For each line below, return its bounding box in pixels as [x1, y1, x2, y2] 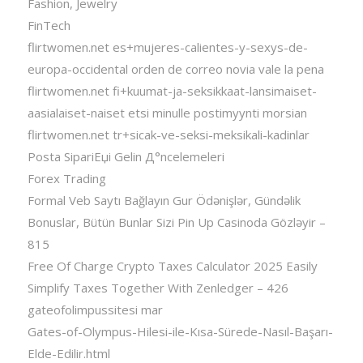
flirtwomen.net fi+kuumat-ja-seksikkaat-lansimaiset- [27, 83, 317, 100]
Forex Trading [27, 170, 106, 187]
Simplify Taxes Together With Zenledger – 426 [27, 280, 288, 297]
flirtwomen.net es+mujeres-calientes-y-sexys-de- [27, 39, 308, 56]
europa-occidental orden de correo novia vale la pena [27, 61, 324, 78]
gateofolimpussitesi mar [27, 301, 163, 318]
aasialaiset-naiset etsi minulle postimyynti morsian [27, 105, 307, 122]
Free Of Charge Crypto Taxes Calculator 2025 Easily [27, 258, 318, 275]
